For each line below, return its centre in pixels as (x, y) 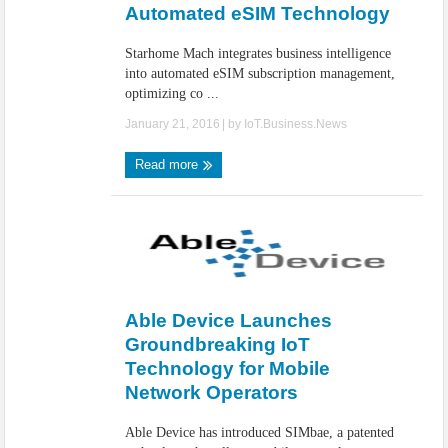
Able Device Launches (229, 320)
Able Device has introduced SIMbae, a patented (260, 432)
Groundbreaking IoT (218, 344)
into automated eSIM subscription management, (260, 73)
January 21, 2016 (173, 124)
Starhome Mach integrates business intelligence (258, 53)
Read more (169, 164)
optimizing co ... (172, 93)
